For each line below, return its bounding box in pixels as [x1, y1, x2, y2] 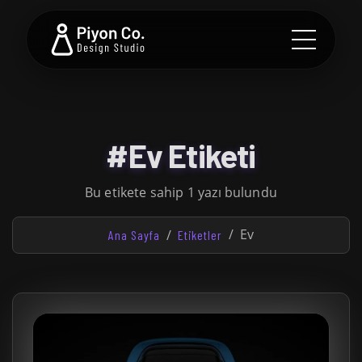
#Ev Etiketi [106, 136, 256, 175]
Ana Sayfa [107, 227, 160, 242]
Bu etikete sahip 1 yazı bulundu [85, 183, 277, 201]
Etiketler [177, 227, 222, 242]
